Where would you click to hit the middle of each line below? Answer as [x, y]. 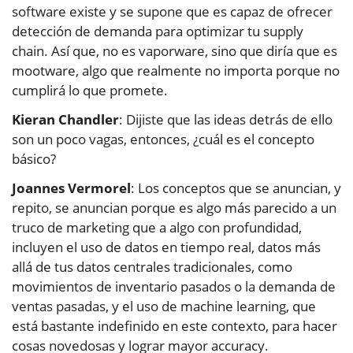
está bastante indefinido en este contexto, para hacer [175, 326]
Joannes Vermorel [71, 188]
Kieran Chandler [65, 120]
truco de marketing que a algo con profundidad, [157, 228]
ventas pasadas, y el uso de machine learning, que [164, 307]
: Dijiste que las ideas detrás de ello [226, 120]
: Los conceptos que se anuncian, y [236, 188]
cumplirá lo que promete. [90, 91]
